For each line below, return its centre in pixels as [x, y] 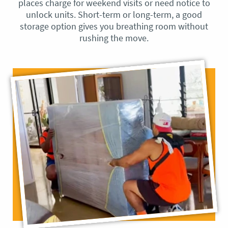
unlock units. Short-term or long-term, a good [114, 15]
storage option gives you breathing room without [114, 26]
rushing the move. [114, 38]
